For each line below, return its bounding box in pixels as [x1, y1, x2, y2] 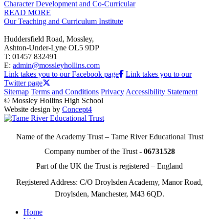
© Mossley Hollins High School [4, 96, 103, 105]
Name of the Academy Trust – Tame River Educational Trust [16, 132, 203, 141]
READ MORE [4, 8, 51, 17]
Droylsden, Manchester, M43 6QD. [55, 189, 164, 198]
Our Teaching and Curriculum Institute [4, 17, 123, 25]
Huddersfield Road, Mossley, [4, 34, 94, 43]
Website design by [4, 105, 62, 113]
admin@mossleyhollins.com [13, 61, 100, 69]
